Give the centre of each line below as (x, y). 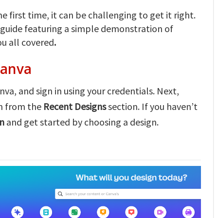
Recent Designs (76, 106)
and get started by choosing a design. (82, 122)
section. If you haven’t (153, 106)
